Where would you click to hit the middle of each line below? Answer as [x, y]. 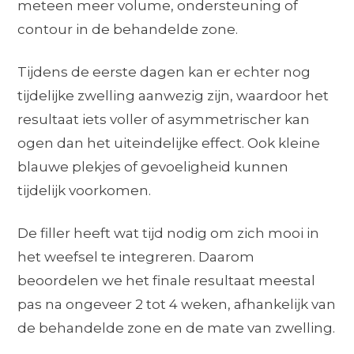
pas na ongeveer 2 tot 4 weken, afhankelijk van [177, 304]
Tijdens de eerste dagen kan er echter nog [164, 72]
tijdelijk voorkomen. [85, 190]
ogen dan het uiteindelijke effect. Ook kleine [169, 143]
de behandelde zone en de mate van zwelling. [177, 328]
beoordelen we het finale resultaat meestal [167, 280]
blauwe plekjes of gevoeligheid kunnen [153, 166]
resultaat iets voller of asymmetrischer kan [164, 119]
